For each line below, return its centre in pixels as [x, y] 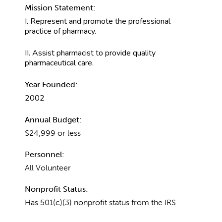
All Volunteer [48, 167]
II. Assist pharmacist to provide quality [90, 53]
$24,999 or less [53, 133]
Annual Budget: [53, 119]
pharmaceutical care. [59, 63]
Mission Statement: [60, 7]
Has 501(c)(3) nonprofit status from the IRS [100, 202]
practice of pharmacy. [60, 31]
